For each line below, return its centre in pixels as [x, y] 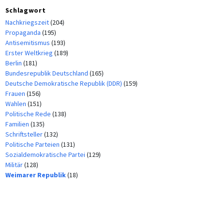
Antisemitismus [28, 43]
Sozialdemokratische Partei [46, 155]
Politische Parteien [33, 145]
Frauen [16, 94]
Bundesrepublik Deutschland [47, 73]
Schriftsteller [24, 134]
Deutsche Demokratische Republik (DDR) [64, 84]
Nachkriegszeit [28, 23]
